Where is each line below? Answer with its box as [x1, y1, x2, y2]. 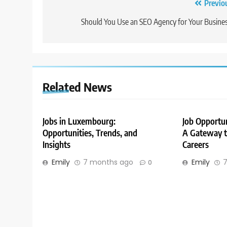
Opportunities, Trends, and [43, 127, 137, 138]
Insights [43, 138, 70, 150]
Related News [43, 79, 112, 94]
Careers [182, 138, 209, 150]
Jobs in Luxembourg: [43, 115, 116, 127]
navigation [52, 16, 107, 31]
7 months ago [83, 157, 133, 167]
